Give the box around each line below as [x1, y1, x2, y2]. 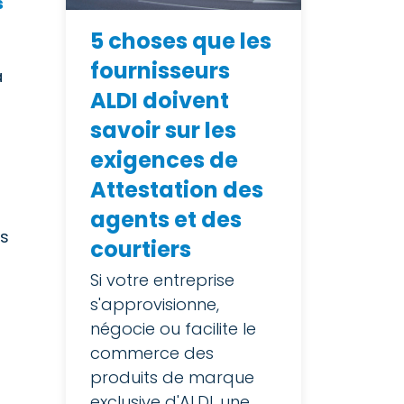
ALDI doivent [90, 85, 229, 115]
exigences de [90, 144, 238, 175]
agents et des [90, 204, 242, 234]
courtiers [90, 234, 191, 264]
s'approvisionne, [90, 292, 219, 316]
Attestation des [90, 174, 263, 205]
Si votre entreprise [90, 268, 234, 291]
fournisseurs [90, 55, 230, 86]
